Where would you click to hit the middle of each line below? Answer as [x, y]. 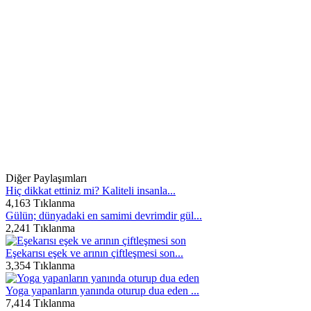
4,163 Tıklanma [40, 203]
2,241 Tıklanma [40, 228]
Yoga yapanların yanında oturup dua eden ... [102, 291]
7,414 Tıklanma [40, 303]
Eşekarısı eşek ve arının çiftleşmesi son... [94, 253]
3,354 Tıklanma [40, 266]
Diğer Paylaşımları [46, 178]
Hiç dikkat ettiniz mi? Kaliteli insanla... [91, 191]
